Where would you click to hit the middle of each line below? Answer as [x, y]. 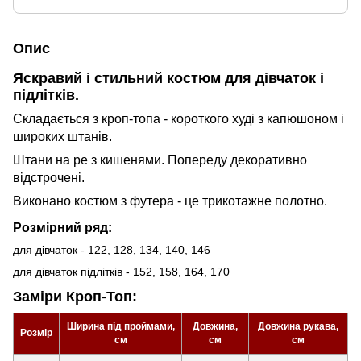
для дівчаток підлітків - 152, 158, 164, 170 [121, 272]
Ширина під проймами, [120, 326]
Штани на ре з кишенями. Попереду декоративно [160, 160]
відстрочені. [49, 178]
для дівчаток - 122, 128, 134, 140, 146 [112, 250]
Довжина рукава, [298, 326]
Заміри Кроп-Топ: [75, 297]
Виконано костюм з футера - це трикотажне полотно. [170, 201]
